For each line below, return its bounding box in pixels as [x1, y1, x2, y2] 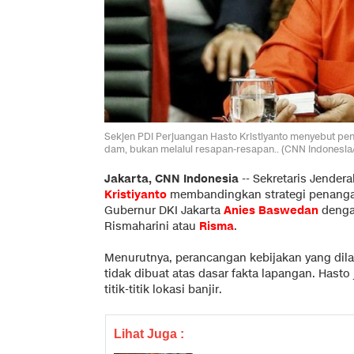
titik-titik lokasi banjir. [104, 281, 222, 297]
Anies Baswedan [224, 202, 318, 218]
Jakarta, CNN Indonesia [104, 171, 239, 186]
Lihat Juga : [114, 326, 184, 341]
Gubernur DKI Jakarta [104, 202, 224, 218]
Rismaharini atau [104, 218, 199, 234]
